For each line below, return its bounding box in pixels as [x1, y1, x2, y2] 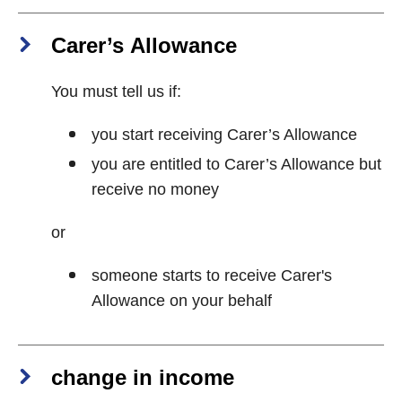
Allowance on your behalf [92, 292, 272, 310]
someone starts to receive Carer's [92, 267, 332, 284]
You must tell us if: [51, 83, 181, 100]
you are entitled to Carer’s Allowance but [92, 155, 381, 173]
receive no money [92, 180, 219, 198]
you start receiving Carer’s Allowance [92, 126, 357, 144]
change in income [51, 365, 234, 389]
